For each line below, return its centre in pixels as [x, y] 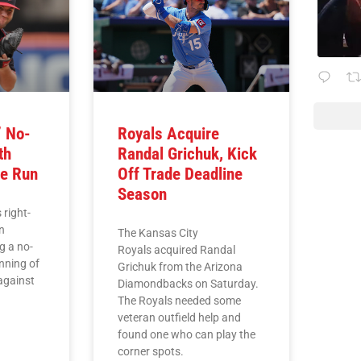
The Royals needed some [180, 300]
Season [143, 194]
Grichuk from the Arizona [180, 266]
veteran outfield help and [180, 317]
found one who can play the [187, 334]
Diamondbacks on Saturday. [189, 283]
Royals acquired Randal [177, 249]
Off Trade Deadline [180, 174]
